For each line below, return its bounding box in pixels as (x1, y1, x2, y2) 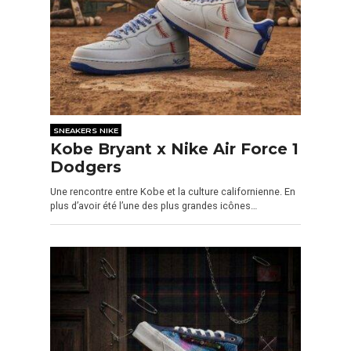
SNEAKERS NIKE (53, 125, 119, 135)
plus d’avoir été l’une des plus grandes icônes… (50, 199, 257, 212)
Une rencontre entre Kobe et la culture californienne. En (50, 185, 295, 197)
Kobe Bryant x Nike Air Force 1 (50, 139, 299, 158)
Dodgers (50, 157, 121, 176)
